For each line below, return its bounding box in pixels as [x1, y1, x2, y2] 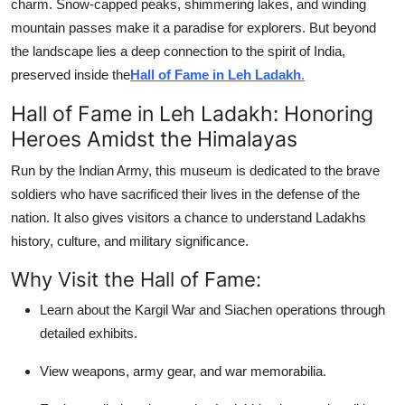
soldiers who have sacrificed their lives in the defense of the [11, 185, 360, 202]
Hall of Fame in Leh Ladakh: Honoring [11, 99, 373, 127]
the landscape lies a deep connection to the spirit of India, [11, 42, 345, 59]
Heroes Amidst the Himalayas [11, 125, 297, 152]
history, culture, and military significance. [11, 232, 249, 249]
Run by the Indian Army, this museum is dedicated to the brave [11, 162, 380, 178]
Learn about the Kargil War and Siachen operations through [40, 301, 385, 317]
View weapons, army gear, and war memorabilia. [40, 363, 326, 379]
